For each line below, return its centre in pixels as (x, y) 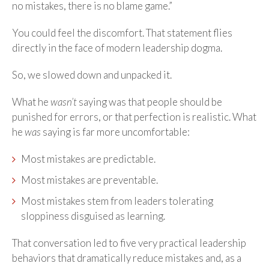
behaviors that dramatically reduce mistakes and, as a (127, 258)
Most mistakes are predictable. (88, 159)
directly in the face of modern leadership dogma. (117, 47)
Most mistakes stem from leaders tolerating (117, 201)
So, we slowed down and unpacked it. (92, 74)
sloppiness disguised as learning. (93, 216)
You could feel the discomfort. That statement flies (122, 32)
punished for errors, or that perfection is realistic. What (134, 116)
